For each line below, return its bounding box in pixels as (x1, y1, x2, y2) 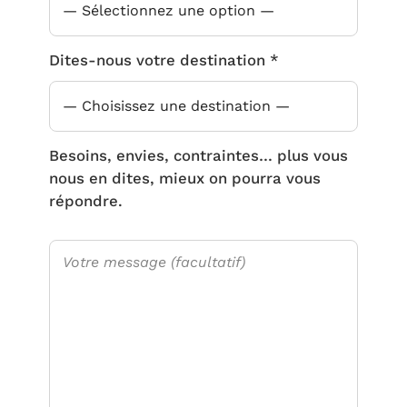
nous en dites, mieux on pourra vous (49, 168, 321, 187)
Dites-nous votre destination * (49, 50, 279, 69)
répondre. (49, 191, 123, 210)
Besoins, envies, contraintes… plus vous (49, 145, 348, 164)
